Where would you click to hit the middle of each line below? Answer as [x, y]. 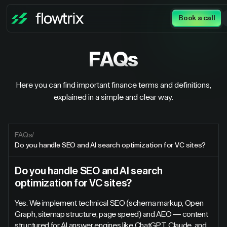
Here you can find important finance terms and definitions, [113, 85]
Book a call [197, 18]
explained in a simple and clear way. [113, 97]
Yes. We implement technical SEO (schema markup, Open [109, 203]
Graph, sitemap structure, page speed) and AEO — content [111, 214]
